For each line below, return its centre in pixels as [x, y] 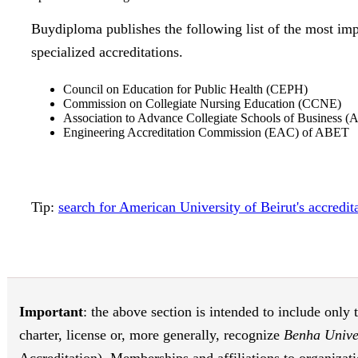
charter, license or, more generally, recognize [151, 335]
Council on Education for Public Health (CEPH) [185, 89]
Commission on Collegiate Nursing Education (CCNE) [202, 103]
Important [51, 312]
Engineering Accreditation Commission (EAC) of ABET [206, 132]
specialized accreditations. [107, 52]
